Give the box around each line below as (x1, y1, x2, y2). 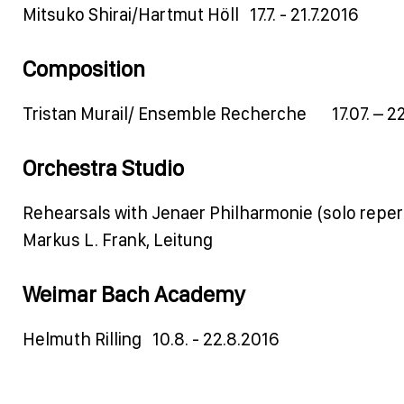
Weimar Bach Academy (23, 280, 245, 308)
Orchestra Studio (23, 153, 184, 181)
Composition (23, 54, 186, 82)
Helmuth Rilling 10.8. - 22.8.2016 (23, 327, 279, 350)
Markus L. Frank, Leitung (23, 228, 213, 251)
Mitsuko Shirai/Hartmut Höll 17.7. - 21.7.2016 (23, 3, 358, 25)
